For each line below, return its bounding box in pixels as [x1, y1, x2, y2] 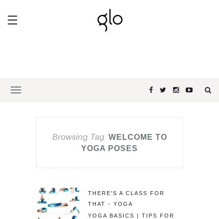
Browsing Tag [52, 131, 105, 141]
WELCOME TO [108, 133, 167, 141]
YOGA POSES [81, 144, 138, 153]
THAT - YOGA [88, 201, 133, 207]
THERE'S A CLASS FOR [88, 190, 165, 196]
